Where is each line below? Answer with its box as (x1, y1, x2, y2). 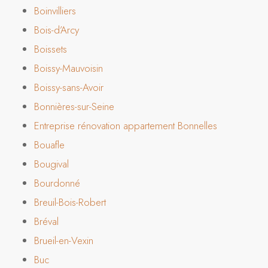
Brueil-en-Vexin (33, 233, 93, 248)
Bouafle (33, 137, 65, 152)
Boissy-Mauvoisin (33, 60, 103, 75)
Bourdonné (33, 175, 80, 190)
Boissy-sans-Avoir (33, 80, 103, 95)
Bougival (33, 156, 69, 171)
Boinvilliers (33, 3, 76, 18)
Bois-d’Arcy (33, 22, 79, 37)
